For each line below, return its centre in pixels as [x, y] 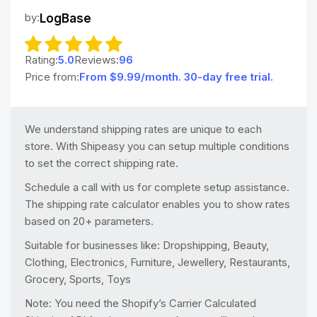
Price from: [52, 76]
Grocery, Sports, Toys [78, 279]
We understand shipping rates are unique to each [143, 129]
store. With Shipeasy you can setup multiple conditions [157, 146]
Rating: [41, 59]
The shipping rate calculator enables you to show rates [157, 204]
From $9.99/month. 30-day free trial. [176, 76]
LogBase [65, 18]
